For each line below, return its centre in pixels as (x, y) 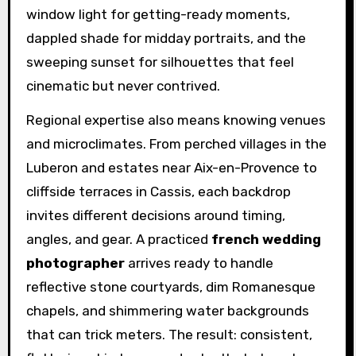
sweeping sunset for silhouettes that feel (160, 62)
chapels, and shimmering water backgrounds (167, 310)
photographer (75, 263)
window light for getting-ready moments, (158, 15)
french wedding (266, 239)
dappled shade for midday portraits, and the (166, 39)
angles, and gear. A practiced (118, 239)
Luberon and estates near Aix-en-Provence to (171, 167)
